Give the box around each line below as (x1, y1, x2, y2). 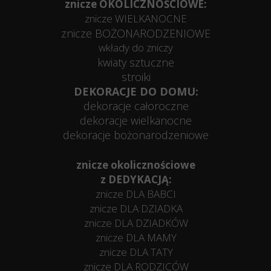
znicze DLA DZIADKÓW (83, 216, 188, 230)
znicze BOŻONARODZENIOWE (61, 26, 211, 41)
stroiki (121, 70, 151, 84)
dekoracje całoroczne (83, 99, 189, 113)
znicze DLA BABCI (96, 187, 176, 201)
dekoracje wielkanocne (80, 113, 192, 128)
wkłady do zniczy (99, 41, 173, 54)
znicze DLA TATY (99, 245, 173, 259)
